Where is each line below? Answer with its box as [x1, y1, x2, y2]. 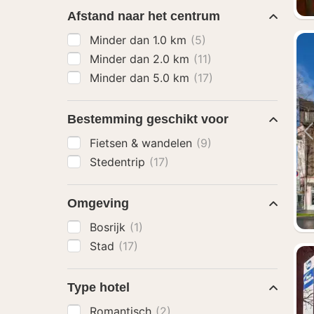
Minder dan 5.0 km [90, 71, 193, 85]
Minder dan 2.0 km [90, 52, 193, 66]
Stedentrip [90, 155, 149, 169]
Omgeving [67, 196, 129, 210]
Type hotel [67, 280, 130, 294]
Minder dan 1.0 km [90, 33, 190, 47]
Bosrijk [90, 220, 129, 234]
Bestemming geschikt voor [67, 112, 228, 126]
